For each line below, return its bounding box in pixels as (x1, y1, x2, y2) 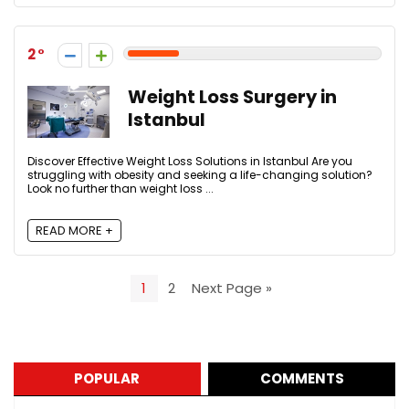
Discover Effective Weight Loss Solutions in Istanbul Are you (27, 153, 352, 170)
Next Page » (192, 278, 272, 299)
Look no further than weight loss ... (27, 181, 214, 197)
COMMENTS (259, 368, 344, 388)
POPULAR (74, 368, 141, 388)
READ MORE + (36, 221, 113, 239)
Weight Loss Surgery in (128, 85, 337, 110)
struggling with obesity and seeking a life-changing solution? (27, 167, 372, 184)
